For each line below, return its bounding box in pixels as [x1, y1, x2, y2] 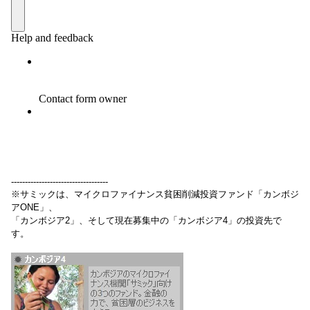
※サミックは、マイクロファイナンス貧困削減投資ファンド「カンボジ [11, 188, 299, 199]
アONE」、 [11, 201, 57, 212]
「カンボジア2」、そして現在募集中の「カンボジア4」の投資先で [11, 215, 282, 226]
